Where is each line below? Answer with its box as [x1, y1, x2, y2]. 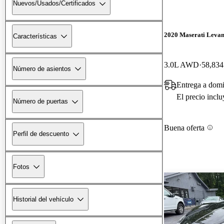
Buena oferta [164, 123, 204, 132]
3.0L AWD [164, 60, 199, 69]
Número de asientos [13, 64, 71, 72]
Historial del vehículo [13, 195, 73, 203]
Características [13, 32, 57, 40]
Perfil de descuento [13, 130, 69, 138]
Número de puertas [13, 97, 68, 105]
